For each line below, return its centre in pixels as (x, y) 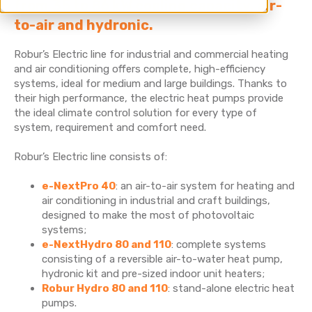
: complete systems (219, 244)
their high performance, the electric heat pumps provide (149, 98)
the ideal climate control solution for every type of (135, 113)
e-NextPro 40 (79, 186)
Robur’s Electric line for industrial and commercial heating (151, 54)
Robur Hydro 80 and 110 (105, 288)
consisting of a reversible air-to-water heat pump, (162, 259)
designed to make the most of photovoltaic (148, 215)
